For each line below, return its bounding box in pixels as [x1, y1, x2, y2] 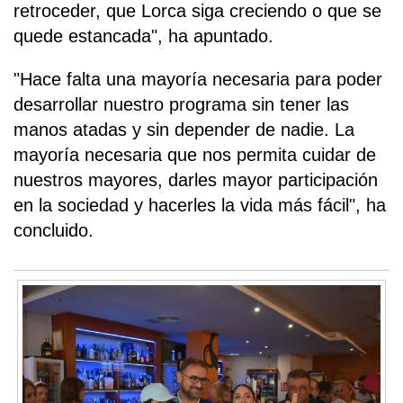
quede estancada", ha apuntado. [13, 26, 273, 47]
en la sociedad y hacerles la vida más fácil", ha [13, 195, 386, 216]
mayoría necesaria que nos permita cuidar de [13, 145, 376, 166]
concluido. [13, 220, 94, 241]
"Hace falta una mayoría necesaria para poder [13, 69, 382, 90]
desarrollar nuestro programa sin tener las [13, 94, 349, 115]
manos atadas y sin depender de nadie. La [13, 120, 354, 140]
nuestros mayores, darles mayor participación [13, 170, 378, 191]
